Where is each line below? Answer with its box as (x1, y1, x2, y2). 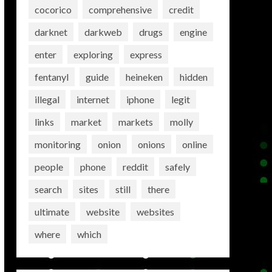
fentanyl (34, 70, 69, 83)
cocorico (34, 3, 72, 15)
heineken (125, 70, 163, 83)
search (34, 183, 62, 195)
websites (136, 205, 174, 217)
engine (179, 25, 207, 38)
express (129, 48, 162, 60)
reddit (122, 160, 148, 172)
